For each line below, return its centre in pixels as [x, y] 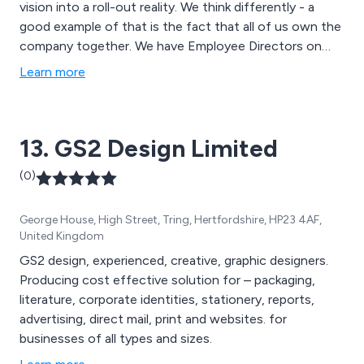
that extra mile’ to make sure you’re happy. [142, 105]
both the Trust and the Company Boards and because [177, 66]
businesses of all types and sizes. [116, 339]
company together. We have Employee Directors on [171, 46]
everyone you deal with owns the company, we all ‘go [175, 85]
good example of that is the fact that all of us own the [180, 27]
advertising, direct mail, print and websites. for [153, 319]
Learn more [52, 72]
